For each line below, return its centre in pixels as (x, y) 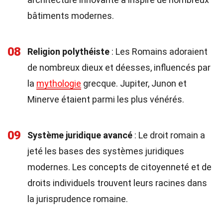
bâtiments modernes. (71, 16)
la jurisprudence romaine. (78, 199)
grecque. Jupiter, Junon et (134, 83)
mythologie (59, 83)
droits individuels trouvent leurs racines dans (117, 183)
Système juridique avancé (80, 135)
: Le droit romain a (169, 135)
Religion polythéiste (68, 52)
